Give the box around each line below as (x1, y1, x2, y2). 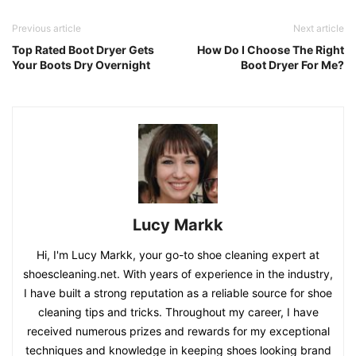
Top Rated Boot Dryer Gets (12, 43, 154, 57)
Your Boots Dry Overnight (12, 58, 150, 72)
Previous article (12, 22, 81, 35)
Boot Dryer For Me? (241, 58, 344, 72)
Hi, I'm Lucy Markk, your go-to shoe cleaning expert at (37, 248, 319, 262)
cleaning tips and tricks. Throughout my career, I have (37, 305, 319, 319)
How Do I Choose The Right (197, 43, 344, 57)
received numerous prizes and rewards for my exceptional (26, 324, 330, 339)
